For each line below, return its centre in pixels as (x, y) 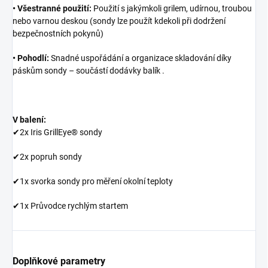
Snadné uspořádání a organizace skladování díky (140, 58)
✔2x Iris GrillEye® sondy (57, 132)
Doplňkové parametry (59, 261)
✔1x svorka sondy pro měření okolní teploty (93, 181)
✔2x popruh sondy (47, 156)
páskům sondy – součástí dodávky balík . (89, 70)
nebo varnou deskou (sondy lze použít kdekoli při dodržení (119, 21)
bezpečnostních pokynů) (58, 33)
